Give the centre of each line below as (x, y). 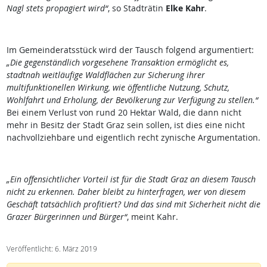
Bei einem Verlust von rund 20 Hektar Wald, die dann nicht (124, 113)
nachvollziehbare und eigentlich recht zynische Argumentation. (133, 138)
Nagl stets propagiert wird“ (57, 8)
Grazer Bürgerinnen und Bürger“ (66, 217)
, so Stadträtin (136, 8)
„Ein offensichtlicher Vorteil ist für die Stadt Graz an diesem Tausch (131, 179)
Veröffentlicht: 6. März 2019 (52, 249)
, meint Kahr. (152, 217)
